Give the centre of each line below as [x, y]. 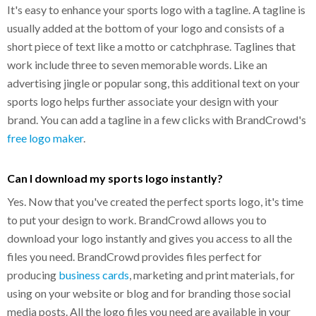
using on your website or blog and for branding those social [149, 293]
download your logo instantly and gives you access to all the [150, 238]
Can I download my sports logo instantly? [115, 178]
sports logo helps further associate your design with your [143, 101]
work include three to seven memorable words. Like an [137, 64]
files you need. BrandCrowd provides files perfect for [134, 256]
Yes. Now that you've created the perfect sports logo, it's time [155, 201]
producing [33, 274]
